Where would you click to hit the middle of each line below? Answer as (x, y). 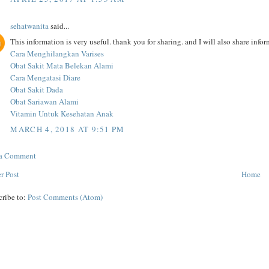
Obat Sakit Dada (37, 90)
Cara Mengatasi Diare (46, 78)
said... (59, 26)
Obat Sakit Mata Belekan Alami (62, 66)
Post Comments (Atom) (65, 197)
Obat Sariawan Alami (45, 102)
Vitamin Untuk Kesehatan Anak (62, 114)
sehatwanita (30, 26)
